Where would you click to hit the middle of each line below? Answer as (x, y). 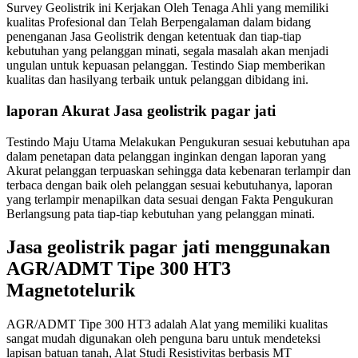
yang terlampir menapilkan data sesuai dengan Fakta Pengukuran (170, 199)
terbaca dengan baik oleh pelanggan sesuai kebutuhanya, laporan (169, 185)
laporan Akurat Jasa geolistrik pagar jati (141, 110)
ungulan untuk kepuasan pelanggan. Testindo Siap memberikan (166, 66)
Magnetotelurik (71, 290)
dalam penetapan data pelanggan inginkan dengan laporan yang (166, 156)
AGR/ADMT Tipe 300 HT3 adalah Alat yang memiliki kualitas (167, 324)
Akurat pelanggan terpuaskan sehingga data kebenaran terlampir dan (179, 170)
